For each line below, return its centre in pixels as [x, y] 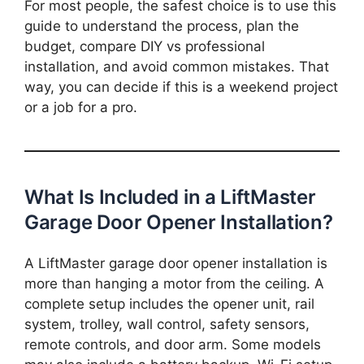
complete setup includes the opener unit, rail [169, 303]
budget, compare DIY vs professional [145, 47]
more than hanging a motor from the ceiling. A [174, 283]
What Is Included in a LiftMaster [170, 197]
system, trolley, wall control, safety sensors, [167, 324]
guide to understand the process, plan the [162, 26]
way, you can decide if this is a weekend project [181, 87]
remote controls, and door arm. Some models [173, 344]
